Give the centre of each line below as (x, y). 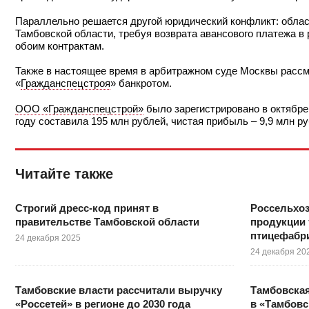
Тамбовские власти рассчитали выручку (119, 290)
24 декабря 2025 (48, 238)
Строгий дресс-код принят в (87, 208)
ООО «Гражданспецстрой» (79, 108)
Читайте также (64, 173)
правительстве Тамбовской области (107, 221)
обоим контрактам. (60, 46)
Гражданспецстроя (66, 83)
